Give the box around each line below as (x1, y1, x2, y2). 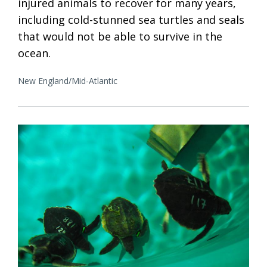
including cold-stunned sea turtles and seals (18, 12, 244, 27)
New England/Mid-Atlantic (18, 74, 117, 86)
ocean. (18, 45, 51, 60)
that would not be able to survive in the (18, 29, 222, 44)
